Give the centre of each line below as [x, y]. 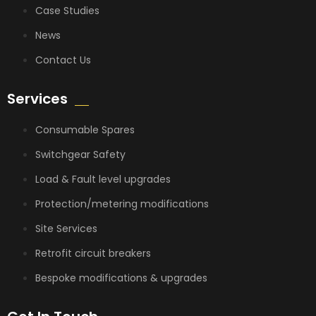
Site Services [66, 229]
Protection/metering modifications [122, 204]
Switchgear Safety [80, 154]
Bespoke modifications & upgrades [121, 278]
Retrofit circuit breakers [93, 253]
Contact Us [63, 60]
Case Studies [67, 11]
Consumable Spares [85, 130]
